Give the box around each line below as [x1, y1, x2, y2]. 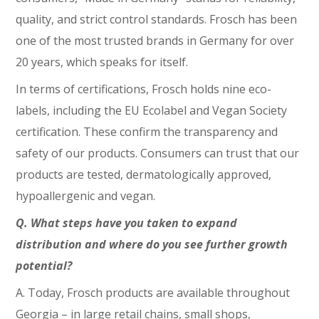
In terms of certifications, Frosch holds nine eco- [16, 81, 272, 97]
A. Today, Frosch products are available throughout [16, 285, 291, 300]
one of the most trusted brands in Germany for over [16, 33, 295, 48]
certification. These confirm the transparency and [16, 124, 278, 140]
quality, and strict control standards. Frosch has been [16, 11, 298, 27]
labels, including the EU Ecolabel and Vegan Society [16, 103, 288, 118]
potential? [16, 258, 73, 273]
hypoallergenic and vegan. [16, 188, 156, 204]
